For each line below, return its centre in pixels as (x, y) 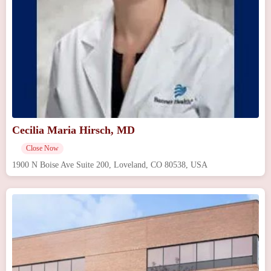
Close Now (42, 149)
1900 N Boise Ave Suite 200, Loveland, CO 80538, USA (110, 165)
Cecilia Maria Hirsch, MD (73, 130)
